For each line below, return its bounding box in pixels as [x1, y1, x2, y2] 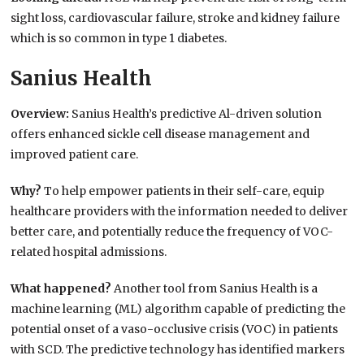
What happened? [11, 281, 115, 297]
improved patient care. [11, 147, 139, 162]
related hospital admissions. [11, 245, 167, 260]
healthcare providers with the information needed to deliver [11, 204, 349, 219]
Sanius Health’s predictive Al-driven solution [71, 106, 323, 122]
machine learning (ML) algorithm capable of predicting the [11, 301, 346, 317]
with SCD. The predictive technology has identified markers [11, 342, 345, 357]
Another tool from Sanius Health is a [114, 281, 318, 297]
